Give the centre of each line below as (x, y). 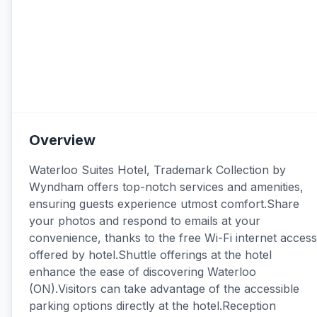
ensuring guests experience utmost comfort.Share (164, 204)
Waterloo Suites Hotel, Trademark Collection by (157, 170)
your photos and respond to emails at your (145, 221)
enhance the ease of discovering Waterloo (143, 272)
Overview (62, 140)
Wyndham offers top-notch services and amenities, (166, 187)
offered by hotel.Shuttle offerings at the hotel (150, 255)
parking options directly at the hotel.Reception (152, 306)
